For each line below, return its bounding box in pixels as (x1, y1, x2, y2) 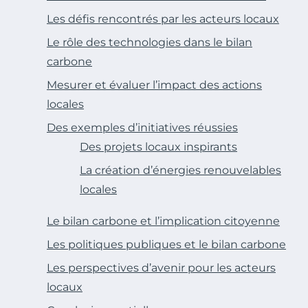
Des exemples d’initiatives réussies (47, 121, 238, 135)
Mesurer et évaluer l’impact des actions (47, 78, 262, 92)
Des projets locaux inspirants (80, 140, 237, 154)
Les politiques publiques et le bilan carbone (47, 238, 286, 252)
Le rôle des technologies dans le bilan (47, 36, 252, 49)
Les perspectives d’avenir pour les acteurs (47, 261, 276, 275)
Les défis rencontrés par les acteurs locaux (47, 12, 279, 26)
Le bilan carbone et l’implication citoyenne (47, 214, 280, 228)
